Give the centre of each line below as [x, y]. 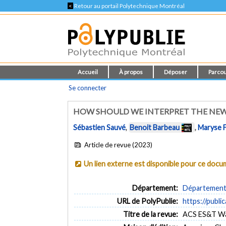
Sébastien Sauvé [100, 128]
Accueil [88, 72]
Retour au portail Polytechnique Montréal [129, 6]
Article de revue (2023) [117, 145]
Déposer [176, 72]
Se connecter [88, 88]
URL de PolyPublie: [147, 201]
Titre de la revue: [150, 214]
